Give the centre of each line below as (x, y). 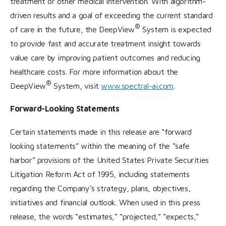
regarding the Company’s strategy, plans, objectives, (100, 188)
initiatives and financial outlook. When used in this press (105, 202)
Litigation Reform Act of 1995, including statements (100, 174)
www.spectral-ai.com (137, 86)
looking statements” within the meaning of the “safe (100, 146)
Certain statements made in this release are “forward (101, 131)
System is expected (176, 29)
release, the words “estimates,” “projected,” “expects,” (105, 216)
